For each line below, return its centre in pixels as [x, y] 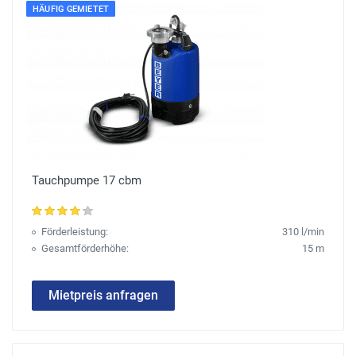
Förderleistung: [75, 232]
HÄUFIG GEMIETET [71, 10]
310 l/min [303, 232]
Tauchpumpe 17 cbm [87, 181]
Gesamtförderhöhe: [85, 249]
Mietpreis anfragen [103, 296]
